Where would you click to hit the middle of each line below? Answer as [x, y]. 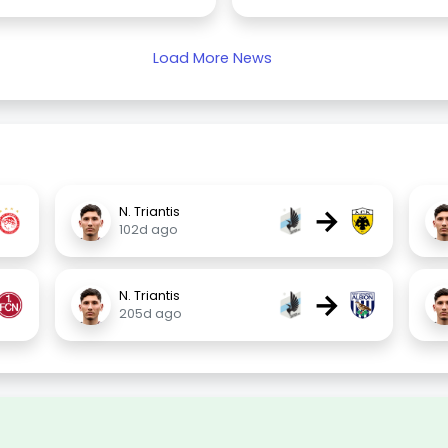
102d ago [149, 229]
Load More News [212, 58]
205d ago [151, 313]
